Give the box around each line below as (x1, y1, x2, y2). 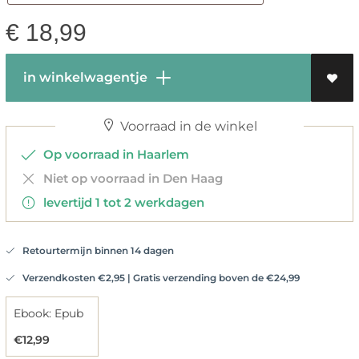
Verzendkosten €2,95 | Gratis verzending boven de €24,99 (14, 271, 300, 284)
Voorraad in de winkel (116, 118, 257, 134)
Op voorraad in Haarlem (36, 146, 189, 162)
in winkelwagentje (16, 69, 151, 85)
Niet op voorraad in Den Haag (36, 170, 223, 186)
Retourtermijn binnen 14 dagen (14, 244, 174, 256)
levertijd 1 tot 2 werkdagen (36, 194, 204, 210)
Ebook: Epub (13, 305, 83, 321)
